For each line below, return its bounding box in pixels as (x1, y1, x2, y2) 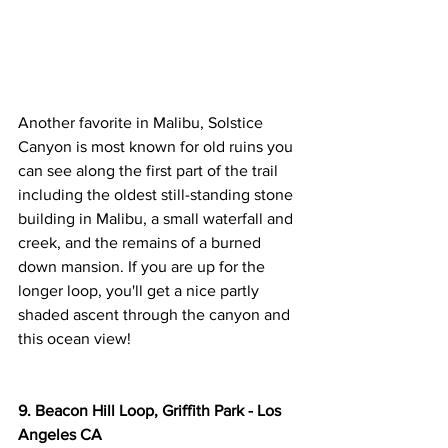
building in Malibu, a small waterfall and (18, 210, 297, 228)
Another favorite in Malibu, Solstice (18, 114, 267, 132)
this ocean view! (18, 330, 131, 348)
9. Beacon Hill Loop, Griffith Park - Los (18, 402, 285, 420)
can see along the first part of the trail (18, 162, 282, 180)
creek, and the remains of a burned (18, 234, 265, 252)
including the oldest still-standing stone (18, 186, 297, 204)
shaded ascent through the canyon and (18, 306, 294, 324)
